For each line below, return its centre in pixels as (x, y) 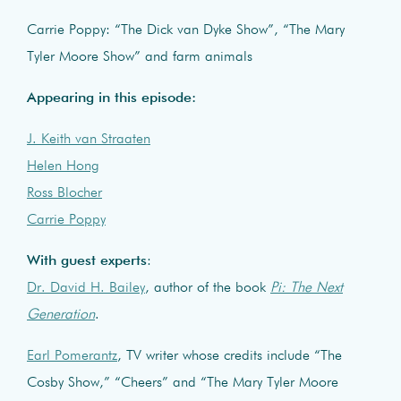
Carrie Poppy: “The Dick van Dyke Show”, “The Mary (186, 30)
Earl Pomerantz (72, 356)
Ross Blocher (64, 193)
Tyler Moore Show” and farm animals (140, 57)
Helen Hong (63, 166)
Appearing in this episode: (111, 98)
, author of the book (208, 288)
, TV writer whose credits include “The (230, 356)
